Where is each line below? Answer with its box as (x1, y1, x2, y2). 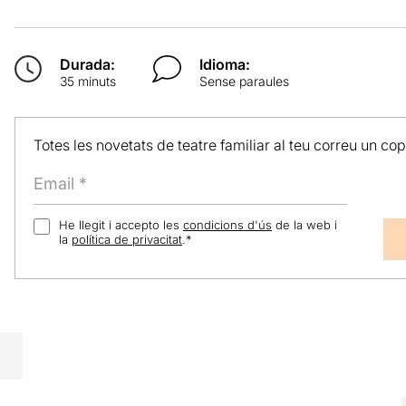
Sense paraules (199, 72, 290, 89)
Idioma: (199, 54, 251, 73)
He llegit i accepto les (58, 217, 183, 233)
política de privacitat (71, 232, 182, 247)
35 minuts (59, 72, 116, 89)
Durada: (59, 54, 115, 73)
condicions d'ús (182, 217, 272, 233)
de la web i (271, 217, 337, 233)
